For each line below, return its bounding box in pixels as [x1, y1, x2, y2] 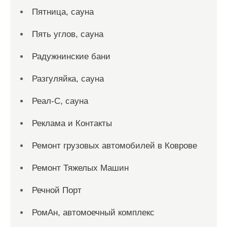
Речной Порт [32, 185, 82, 196]
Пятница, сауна [32, 7, 94, 17]
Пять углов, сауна [32, 29, 103, 40]
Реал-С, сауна [32, 96, 88, 106]
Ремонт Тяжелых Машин [32, 163, 129, 173]
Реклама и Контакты [32, 119, 112, 129]
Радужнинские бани [32, 52, 110, 62]
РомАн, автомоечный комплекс [32, 208, 155, 218]
